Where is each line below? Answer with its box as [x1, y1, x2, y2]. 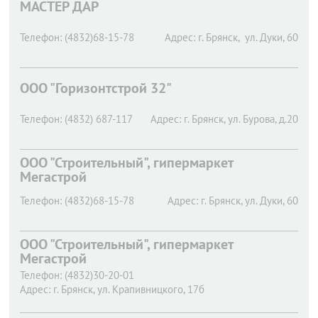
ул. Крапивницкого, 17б [97, 283, 204, 296]
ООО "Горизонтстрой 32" [20, 79, 172, 97]
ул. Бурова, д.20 [228, 112, 298, 126]
